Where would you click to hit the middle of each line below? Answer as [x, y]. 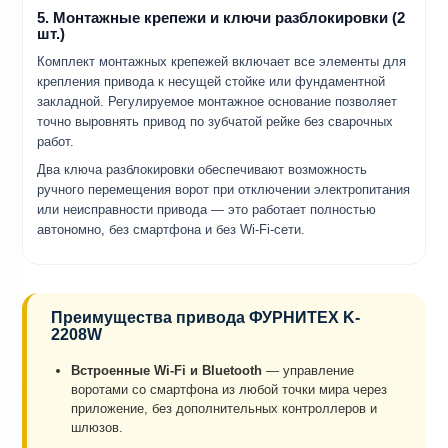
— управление [308, 371]
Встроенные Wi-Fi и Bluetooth [166, 371]
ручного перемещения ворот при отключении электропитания [223, 190]
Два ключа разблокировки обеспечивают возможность [202, 170]
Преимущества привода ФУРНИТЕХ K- [205, 318]
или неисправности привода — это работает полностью [206, 210]
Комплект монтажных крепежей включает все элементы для [221, 62]
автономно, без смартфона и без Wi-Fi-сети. [171, 230]
